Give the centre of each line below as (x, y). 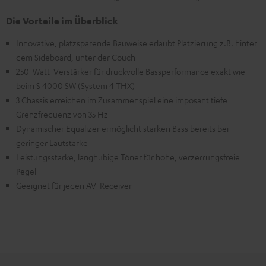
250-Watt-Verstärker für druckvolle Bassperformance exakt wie (131, 71)
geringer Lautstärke (52, 142)
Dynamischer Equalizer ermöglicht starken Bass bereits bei (122, 128)
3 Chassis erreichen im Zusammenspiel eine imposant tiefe (122, 99)
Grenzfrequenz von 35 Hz (62, 114)
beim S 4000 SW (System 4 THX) (75, 85)
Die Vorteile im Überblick (62, 20)
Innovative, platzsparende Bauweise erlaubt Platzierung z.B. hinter (137, 42)
